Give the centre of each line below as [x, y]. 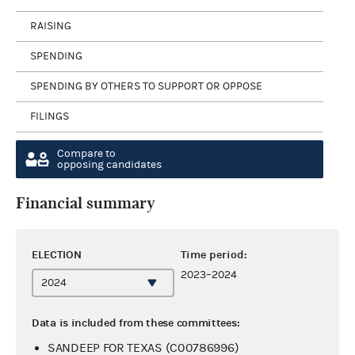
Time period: [214, 254]
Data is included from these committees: [136, 323]
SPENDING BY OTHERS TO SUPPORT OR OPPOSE [146, 86]
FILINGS [50, 116]
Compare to [86, 153]
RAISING [51, 26]
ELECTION [57, 254]
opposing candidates [109, 164]
